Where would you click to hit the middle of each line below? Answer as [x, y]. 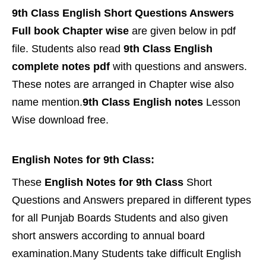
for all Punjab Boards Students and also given [120, 218]
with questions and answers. [178, 66]
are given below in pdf [184, 31]
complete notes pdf [61, 66]
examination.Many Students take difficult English [126, 254]
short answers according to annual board [108, 236]
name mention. [47, 102]
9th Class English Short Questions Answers [123, 13]
